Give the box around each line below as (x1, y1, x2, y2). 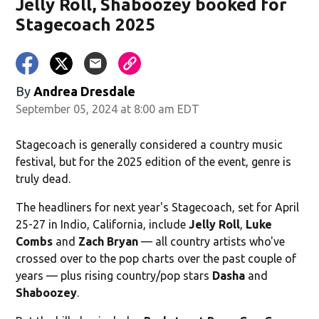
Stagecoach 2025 (16, 14, 156, 34)
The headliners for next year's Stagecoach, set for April (16, 200, 300, 214)
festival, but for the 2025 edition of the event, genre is (16, 155, 292, 168)
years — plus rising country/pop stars (16, 268, 213, 282)
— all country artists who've (138, 234, 286, 248)
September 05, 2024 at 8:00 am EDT (16, 102, 200, 115)
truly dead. (16, 172, 71, 185)
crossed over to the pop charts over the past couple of (16, 251, 297, 265)
